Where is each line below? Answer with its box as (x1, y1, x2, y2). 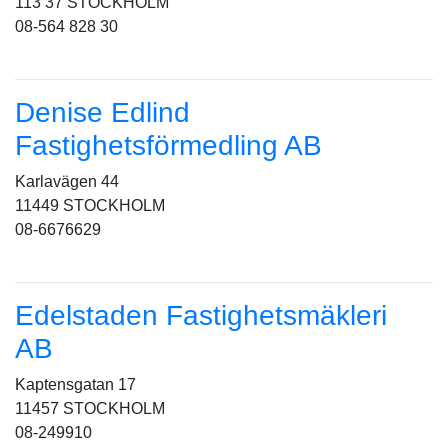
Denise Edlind (15, 97, 190, 128)
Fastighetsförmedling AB (15, 130, 322, 161)
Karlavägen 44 (15, 173, 119, 190)
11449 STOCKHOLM (15, 197, 165, 214)
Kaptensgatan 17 (15, 376, 136, 393)
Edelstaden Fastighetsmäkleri (15, 300, 387, 331)
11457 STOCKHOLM (15, 400, 165, 417)
